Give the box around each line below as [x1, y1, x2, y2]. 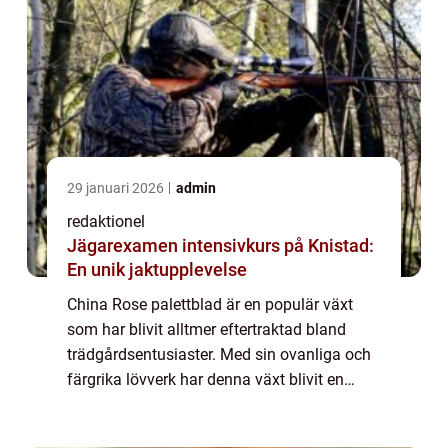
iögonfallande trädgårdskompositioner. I [67, 420, 349, 440]
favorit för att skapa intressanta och [67, 395, 320, 415]
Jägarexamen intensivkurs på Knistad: [67, 235, 374, 257]
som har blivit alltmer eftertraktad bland [67, 320, 346, 340]
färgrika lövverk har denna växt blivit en [67, 370, 344, 390]
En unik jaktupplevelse [67, 259, 247, 281]
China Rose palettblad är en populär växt [67, 295, 353, 315]
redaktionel [67, 212, 145, 232]
